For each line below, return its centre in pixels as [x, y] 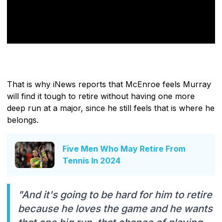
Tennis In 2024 [91, 161]
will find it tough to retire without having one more [101, 96]
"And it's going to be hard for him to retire [115, 194]
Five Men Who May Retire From [124, 149]
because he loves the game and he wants [115, 208]
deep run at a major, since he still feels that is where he [111, 108]
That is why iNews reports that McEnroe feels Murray [109, 84]
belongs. [23, 120]
